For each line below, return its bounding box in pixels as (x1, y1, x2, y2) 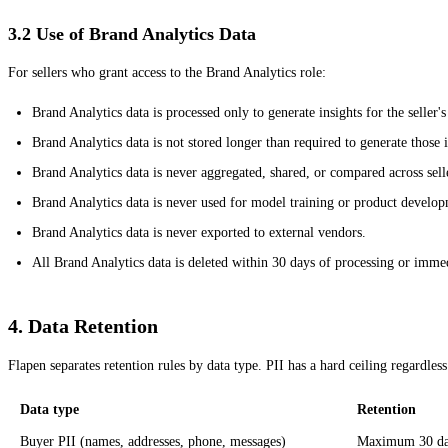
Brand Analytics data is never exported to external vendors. (32, 224, 366, 240)
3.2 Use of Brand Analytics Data (8, 23, 256, 44)
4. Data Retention (8, 314, 158, 337)
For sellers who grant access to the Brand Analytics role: (8, 64, 326, 80)
